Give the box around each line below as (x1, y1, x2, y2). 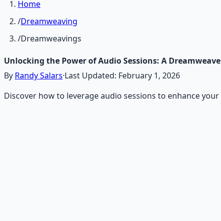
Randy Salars (15, 70, 63, 81)
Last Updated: (65, 70, 118, 81)
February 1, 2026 (118, 70, 180, 81)
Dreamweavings (21, 33, 81, 44)
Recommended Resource (4, 162, 98, 173)
